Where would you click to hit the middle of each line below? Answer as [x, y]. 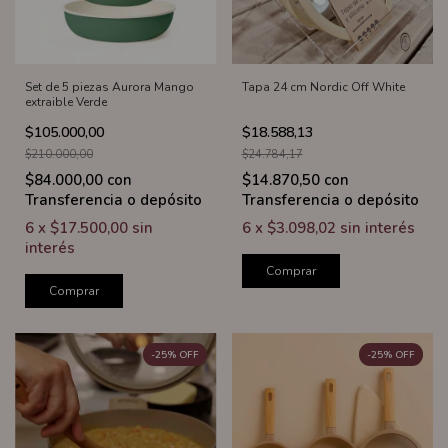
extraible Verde [66, 102]
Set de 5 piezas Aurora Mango [109, 87]
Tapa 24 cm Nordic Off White [323, 87]
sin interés [377, 228]
